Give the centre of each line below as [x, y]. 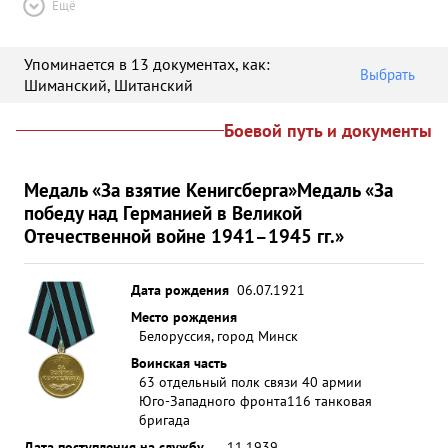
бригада [164, 419]
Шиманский [65, 85]
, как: [252, 64]
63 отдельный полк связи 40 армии [250, 381]
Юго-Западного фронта [213, 400]
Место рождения [184, 316]
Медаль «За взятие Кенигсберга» [160, 189]
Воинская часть [179, 362]
